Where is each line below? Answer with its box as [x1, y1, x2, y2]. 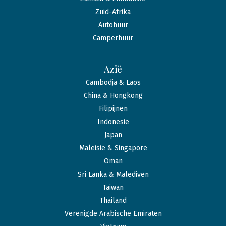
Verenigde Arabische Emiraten [64, 209, 162, 218]
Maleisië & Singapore [79, 144, 147, 153]
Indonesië [97, 118, 129, 127]
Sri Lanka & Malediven [77, 170, 149, 179]
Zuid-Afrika [95, 8, 131, 17]
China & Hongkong [83, 91, 143, 100]
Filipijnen [98, 104, 128, 114]
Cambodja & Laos [85, 78, 141, 87]
